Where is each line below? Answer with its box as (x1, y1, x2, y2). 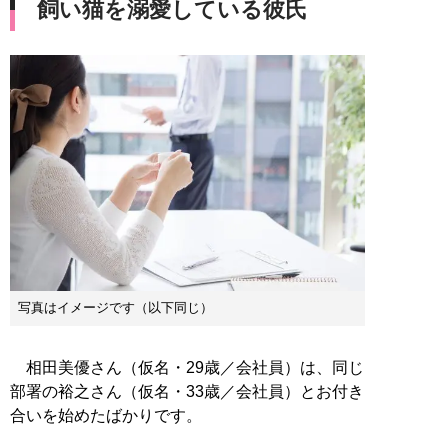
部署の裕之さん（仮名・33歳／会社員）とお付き (10, 383, 364, 401)
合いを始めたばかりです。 (10, 407, 202, 425)
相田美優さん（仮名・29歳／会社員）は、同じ (10, 359, 364, 377)
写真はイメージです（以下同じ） (18, 300, 213, 316)
